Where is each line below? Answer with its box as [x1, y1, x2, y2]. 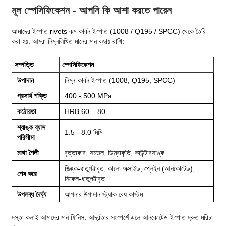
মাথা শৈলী [17, 148, 39, 157]
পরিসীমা [17, 133, 35, 141]
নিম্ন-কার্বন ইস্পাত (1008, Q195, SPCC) [65, 76, 176, 84]
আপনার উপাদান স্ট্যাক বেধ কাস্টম [65, 190, 143, 198]
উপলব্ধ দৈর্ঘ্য [17, 190, 47, 198]
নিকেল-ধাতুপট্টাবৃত [65, 174, 105, 183]
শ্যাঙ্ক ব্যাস [17, 123, 46, 131]
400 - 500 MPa [65, 91, 112, 100]
